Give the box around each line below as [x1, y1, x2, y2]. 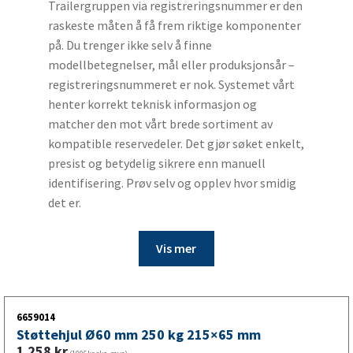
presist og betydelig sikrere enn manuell [47, 155, 266, 172]
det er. [47, 195, 81, 211]
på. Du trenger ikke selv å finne [47, 37, 212, 54]
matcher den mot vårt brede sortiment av [47, 116, 273, 132]
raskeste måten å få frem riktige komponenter [47, 17, 301, 34]
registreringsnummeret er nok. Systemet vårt [47, 76, 295, 93]
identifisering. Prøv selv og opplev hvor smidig [47, 175, 296, 191]
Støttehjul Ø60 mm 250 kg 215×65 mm [17, 325, 261, 344]
